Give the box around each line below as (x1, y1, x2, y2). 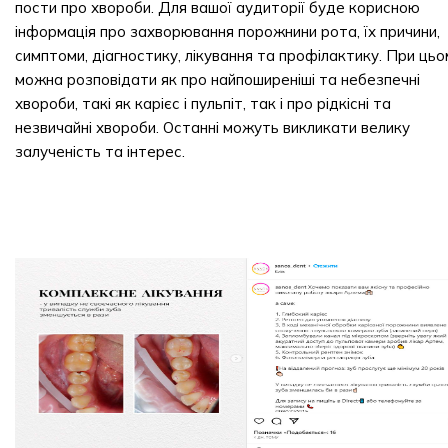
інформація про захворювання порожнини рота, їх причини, (15, 22, 440, 41)
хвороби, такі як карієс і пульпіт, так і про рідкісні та (15, 94, 391, 113)
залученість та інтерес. (15, 142, 185, 161)
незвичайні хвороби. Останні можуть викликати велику (15, 118, 410, 137)
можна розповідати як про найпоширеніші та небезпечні (15, 70, 420, 89)
